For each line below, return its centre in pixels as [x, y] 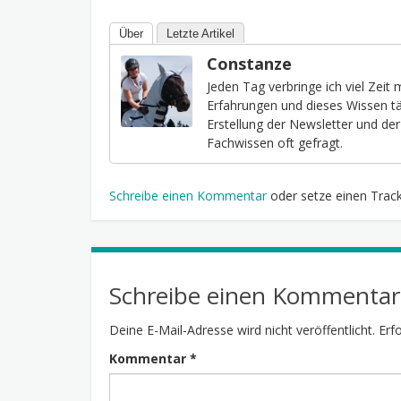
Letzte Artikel [200, 33]
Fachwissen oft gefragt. [275, 142]
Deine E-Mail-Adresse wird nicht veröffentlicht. [242, 329]
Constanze [249, 63]
